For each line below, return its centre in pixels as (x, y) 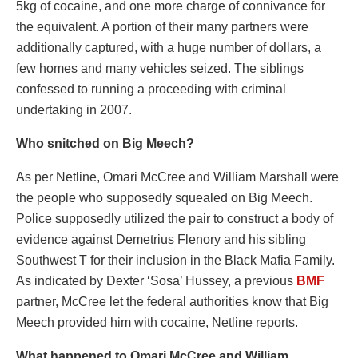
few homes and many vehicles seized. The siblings (160, 69)
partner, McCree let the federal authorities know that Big (172, 302)
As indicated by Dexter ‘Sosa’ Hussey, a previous (156, 281)
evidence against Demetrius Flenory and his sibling (161, 240)
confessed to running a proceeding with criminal (151, 89)
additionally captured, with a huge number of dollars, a (169, 48)
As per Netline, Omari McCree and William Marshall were (177, 177)
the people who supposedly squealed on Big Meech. (164, 198)
